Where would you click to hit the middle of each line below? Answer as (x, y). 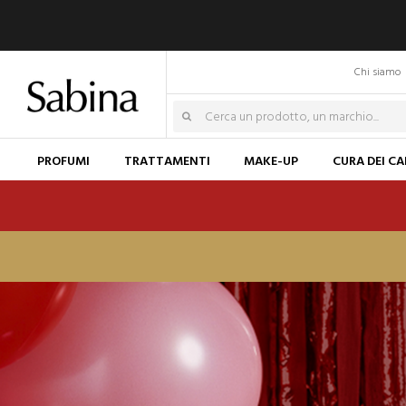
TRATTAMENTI (167, 162)
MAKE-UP (271, 162)
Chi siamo (377, 72)
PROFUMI (64, 162)
